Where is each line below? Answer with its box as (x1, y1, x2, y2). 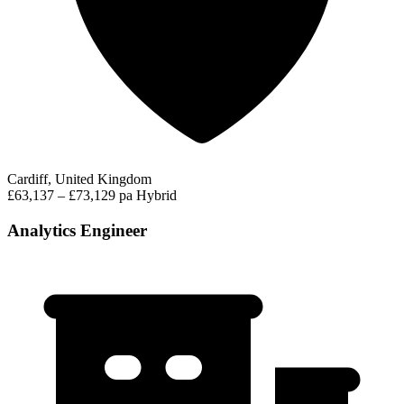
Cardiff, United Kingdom (7, 171, 151, 188)
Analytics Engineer (7, 221, 147, 241)
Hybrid (136, 188, 177, 204)
